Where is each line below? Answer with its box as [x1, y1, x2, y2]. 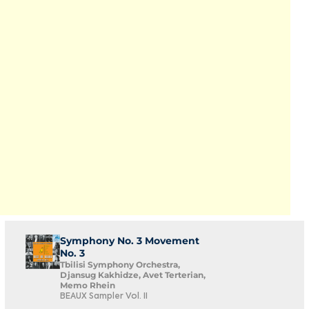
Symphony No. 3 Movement [60, 235, 199, 247]
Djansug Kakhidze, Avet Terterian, [60, 270, 206, 280]
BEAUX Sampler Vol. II [60, 292, 148, 301]
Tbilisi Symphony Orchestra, [60, 259, 180, 270]
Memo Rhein [60, 280, 115, 290]
